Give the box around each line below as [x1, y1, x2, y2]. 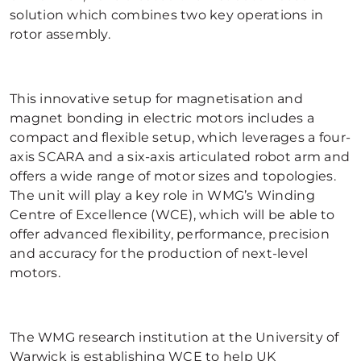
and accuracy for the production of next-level [10, 246, 309, 261]
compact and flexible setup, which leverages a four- [10, 130, 351, 145]
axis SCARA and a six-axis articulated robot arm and [10, 149, 351, 164]
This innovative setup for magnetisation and [10, 91, 304, 106]
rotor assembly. [10, 27, 110, 42]
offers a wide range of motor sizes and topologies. [10, 168, 336, 184]
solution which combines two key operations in [10, 7, 324, 23]
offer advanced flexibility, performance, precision [10, 226, 330, 242]
